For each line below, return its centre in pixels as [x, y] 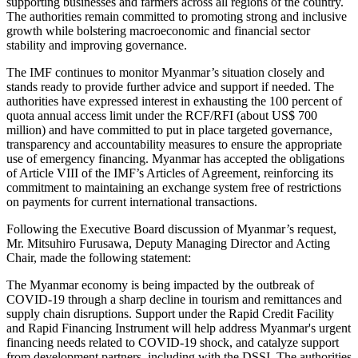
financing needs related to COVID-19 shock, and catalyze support [173, 342]
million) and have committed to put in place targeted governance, [169, 129]
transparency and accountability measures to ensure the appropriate [174, 144]
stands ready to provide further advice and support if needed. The [170, 86]
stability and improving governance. [97, 45]
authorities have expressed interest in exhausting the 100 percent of [174, 101]
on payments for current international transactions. [132, 201]
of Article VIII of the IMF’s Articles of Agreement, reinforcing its [170, 173]
